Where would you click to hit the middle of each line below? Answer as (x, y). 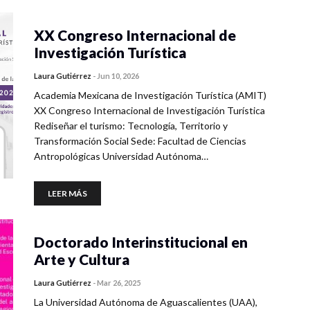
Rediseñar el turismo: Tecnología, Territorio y (131, 126)
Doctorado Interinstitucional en (141, 242)
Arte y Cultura (82, 259)
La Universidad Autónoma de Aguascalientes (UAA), (146, 302)
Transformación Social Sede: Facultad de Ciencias (140, 141)
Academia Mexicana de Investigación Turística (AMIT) (150, 95)
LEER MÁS (67, 193)
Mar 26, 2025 (119, 283)
